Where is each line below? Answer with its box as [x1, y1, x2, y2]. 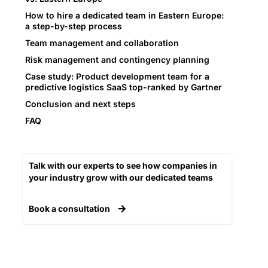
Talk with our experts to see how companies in [29, 160, 217, 171]
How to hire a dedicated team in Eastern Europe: [25, 10, 224, 21]
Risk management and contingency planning [25, 54, 209, 65]
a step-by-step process [25, 21, 122, 32]
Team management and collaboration [25, 38, 179, 48]
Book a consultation [29, 203, 112, 214]
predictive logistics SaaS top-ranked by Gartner [25, 82, 222, 93]
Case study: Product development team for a [25, 71, 209, 82]
